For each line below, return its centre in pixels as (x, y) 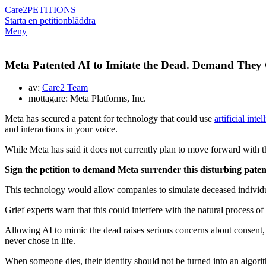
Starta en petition (36, 20)
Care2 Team (65, 88)
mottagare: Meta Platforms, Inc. (87, 99)
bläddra (82, 20)
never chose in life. (40, 241)
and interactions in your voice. (61, 129)
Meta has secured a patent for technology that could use (110, 119)
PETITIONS (52, 10)
